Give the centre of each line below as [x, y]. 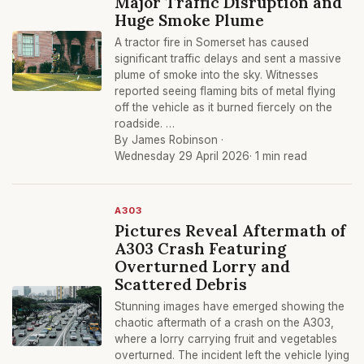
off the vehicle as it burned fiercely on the [223, 107]
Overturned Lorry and [202, 266]
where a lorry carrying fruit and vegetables [226, 339]
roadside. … [145, 123]
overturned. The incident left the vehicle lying [232, 355]
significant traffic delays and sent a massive [228, 58]
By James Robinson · [169, 140]
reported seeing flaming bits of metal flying [225, 91]
